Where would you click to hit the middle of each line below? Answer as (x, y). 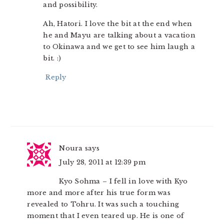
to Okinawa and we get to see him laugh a (119, 47)
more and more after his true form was (99, 193)
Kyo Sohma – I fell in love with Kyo (123, 181)
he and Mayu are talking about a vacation (119, 35)
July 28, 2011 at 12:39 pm (102, 162)
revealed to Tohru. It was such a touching (103, 204)
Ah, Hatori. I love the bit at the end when (118, 24)
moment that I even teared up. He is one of (106, 216)
